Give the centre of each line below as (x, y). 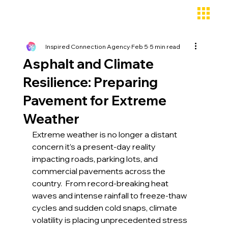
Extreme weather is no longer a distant (105, 135)
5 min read (165, 47)
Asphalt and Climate (88, 64)
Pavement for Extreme (94, 101)
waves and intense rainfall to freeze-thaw (110, 196)
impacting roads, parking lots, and (95, 159)
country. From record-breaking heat (101, 183)
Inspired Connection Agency (87, 47)
